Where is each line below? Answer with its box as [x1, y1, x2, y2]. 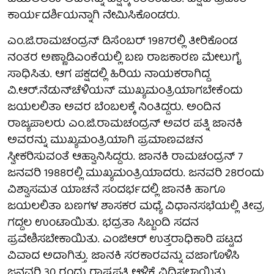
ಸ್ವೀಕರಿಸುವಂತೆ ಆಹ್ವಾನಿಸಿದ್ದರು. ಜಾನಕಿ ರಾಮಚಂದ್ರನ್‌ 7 [7, 147, 243, 167]
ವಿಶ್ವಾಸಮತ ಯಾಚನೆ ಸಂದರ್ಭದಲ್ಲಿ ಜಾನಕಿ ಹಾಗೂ [7, 180, 225, 200]
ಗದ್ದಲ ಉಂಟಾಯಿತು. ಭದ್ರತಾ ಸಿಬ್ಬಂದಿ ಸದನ [7, 213, 199, 233]
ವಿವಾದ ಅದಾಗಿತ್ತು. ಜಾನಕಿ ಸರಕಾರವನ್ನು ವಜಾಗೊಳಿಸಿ [7, 246, 239, 266]
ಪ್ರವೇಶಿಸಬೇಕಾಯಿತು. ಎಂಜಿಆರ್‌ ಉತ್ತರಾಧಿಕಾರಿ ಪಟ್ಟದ [7, 230, 242, 250]
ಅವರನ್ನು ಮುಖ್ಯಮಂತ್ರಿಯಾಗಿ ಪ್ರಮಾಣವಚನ [7, 131, 203, 150]
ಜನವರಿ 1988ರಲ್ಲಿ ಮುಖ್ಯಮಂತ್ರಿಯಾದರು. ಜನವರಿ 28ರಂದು [7, 164, 264, 183]
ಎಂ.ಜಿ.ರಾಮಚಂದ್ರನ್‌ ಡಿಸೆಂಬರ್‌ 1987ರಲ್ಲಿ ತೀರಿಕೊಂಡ [7, 32, 237, 51]
